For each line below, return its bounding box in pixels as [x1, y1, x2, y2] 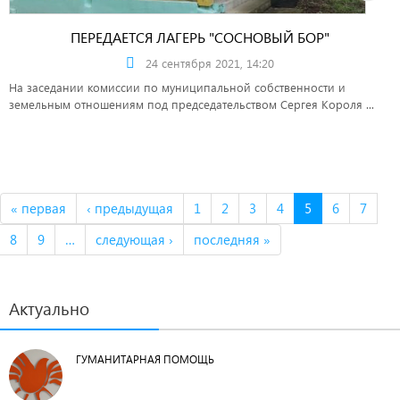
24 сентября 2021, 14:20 [146, 54, 274, 71]
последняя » [194, 229, 271, 248]
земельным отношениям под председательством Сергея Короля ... [9, 96, 374, 112]
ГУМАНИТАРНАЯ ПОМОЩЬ [76, 352, 214, 366]
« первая [11, 198, 66, 217]
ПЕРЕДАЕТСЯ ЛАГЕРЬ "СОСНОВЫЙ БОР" [71, 27, 329, 46]
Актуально [9, 296, 89, 320]
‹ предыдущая [87, 198, 173, 217]
